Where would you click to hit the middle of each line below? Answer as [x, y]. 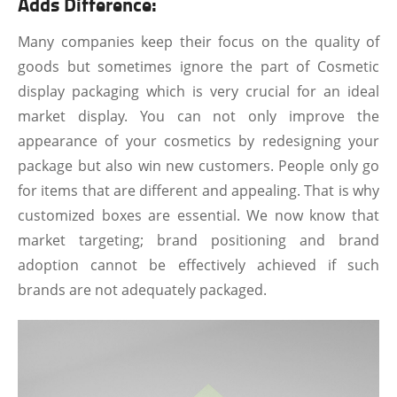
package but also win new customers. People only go [198, 165]
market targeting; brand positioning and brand [198, 240]
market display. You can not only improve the [198, 116]
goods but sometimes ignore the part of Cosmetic [198, 66]
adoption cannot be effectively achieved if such [198, 265]
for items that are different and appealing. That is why [198, 190]
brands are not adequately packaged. [142, 289]
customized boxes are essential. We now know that [198, 215]
